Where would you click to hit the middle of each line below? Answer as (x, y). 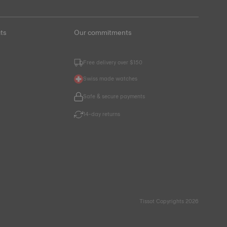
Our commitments (103, 32)
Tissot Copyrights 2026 (169, 201)
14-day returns (101, 114)
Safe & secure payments (114, 97)
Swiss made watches (110, 79)
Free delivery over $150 (112, 62)
